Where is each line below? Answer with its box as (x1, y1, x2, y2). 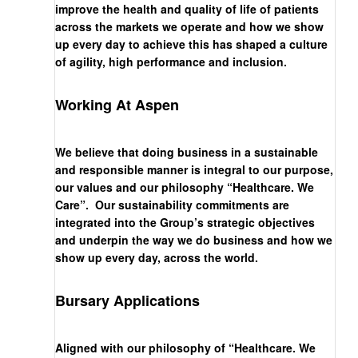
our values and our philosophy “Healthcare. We (55, 179, 314, 196)
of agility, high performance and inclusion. (55, 54, 287, 70)
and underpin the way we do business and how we (55, 232, 332, 249)
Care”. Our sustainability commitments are (55, 197, 289, 213)
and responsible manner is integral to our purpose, (55, 161, 333, 178)
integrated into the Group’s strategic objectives (55, 214, 315, 231)
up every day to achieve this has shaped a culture (55, 36, 328, 53)
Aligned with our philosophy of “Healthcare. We (55, 340, 316, 356)
